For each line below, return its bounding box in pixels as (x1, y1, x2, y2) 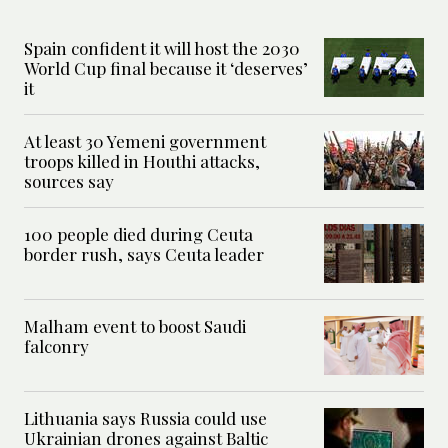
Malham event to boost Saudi (24, 315, 246, 338)
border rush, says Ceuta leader (24, 243, 264, 266)
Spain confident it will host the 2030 (24, 37, 300, 60)
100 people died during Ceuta (24, 223, 253, 246)
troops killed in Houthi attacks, (24, 150, 260, 173)
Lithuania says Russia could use (24, 407, 267, 430)
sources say (24, 170, 114, 193)
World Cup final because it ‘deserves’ (24, 57, 308, 80)
